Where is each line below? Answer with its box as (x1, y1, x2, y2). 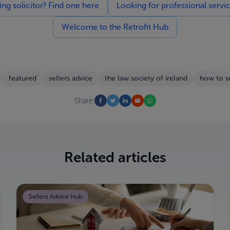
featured (9, 74, 36, 83)
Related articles (64, 149, 166, 166)
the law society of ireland (105, 74, 187, 83)
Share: (74, 95, 94, 105)
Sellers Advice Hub (29, 192, 82, 201)
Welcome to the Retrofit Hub (62, 22, 168, 32)
